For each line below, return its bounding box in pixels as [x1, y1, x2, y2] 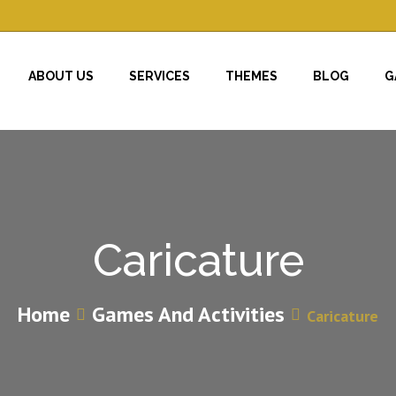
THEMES [225, 69, 278, 83]
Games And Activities [92, 300, 285, 328]
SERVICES [129, 69, 190, 83]
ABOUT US [28, 69, 94, 83]
